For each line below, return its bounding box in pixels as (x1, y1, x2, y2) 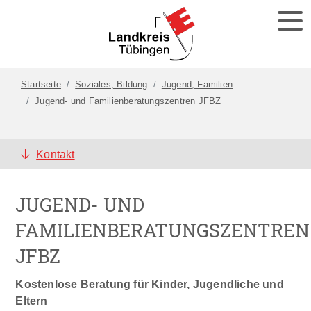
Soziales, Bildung (75, 79, 148, 90)
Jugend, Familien (161, 79, 233, 90)
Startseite (21, 79, 61, 90)
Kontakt (36, 148, 75, 161)
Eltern (15, 294, 48, 308)
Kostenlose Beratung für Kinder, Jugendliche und (15, 278, 284, 291)
